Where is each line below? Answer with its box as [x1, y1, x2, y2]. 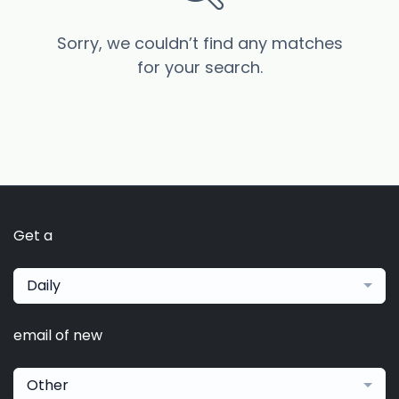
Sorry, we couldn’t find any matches [56, 32, 343, 55]
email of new [13, 324, 102, 346]
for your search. [136, 56, 263, 79]
